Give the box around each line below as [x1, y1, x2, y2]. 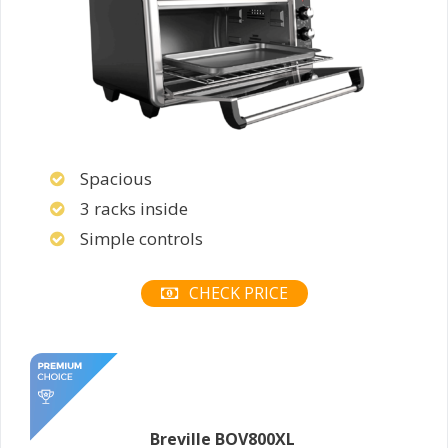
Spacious [80, 167, 152, 190]
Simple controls [80, 227, 203, 250]
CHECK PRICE [184, 281, 288, 304]
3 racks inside [80, 197, 188, 220]
